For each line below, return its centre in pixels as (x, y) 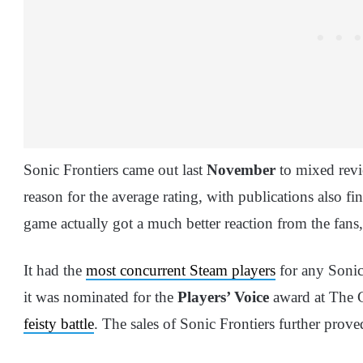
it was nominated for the (100, 297)
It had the (55, 271)
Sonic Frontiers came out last (115, 170)
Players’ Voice (223, 297)
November (241, 170)
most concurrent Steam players (181, 271)
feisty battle (59, 324)
